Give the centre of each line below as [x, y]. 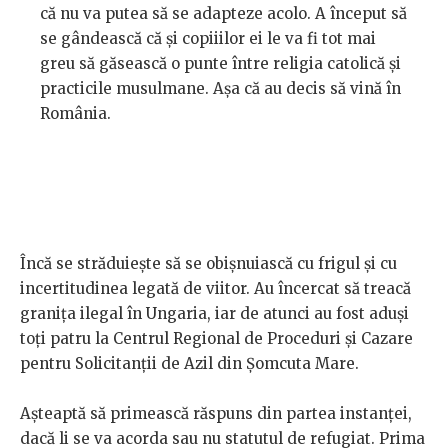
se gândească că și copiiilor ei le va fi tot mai [208, 39]
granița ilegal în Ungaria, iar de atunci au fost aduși [214, 314]
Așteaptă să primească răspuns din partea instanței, [216, 414]
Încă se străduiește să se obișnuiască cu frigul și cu [208, 264]
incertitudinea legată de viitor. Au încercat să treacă [215, 289]
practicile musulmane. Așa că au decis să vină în [220, 89]
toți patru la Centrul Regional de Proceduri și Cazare [216, 339]
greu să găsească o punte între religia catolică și [220, 64]
